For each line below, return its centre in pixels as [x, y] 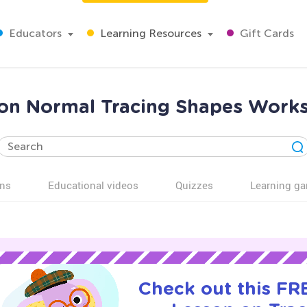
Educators [34, 33]
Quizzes [194, 185]
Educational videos [93, 185]
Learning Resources [149, 33]
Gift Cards [266, 33]
